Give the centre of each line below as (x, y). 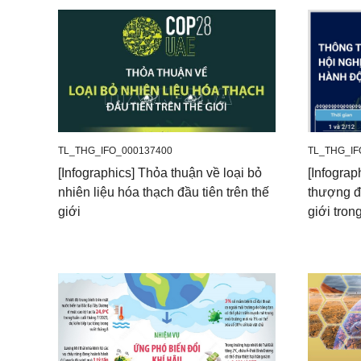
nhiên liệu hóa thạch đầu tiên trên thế (164, 192)
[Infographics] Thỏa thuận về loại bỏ (160, 172)
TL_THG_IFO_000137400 (115, 150)
